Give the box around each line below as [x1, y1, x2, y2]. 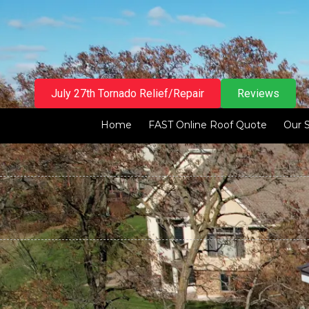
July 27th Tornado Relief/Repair [51, 87, 204, 101]
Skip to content [25, 24, 87, 37]
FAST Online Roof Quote [148, 119, 268, 132]
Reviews [237, 87, 279, 101]
